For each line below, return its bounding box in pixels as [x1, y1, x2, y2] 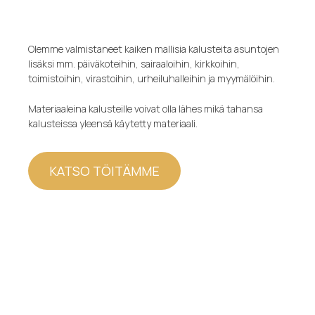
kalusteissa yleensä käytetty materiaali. [28, 117, 198, 131]
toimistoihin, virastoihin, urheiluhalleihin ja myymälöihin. [28, 72, 276, 85]
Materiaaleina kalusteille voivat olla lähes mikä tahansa [28, 102, 264, 116]
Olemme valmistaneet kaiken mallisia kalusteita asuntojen [28, 42, 280, 56]
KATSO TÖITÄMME [49, 162, 160, 180]
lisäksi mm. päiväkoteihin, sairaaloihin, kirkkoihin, [28, 57, 240, 70]
